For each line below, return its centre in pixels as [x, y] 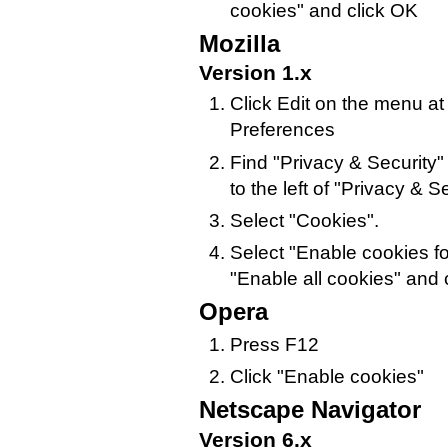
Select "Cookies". [304, 220]
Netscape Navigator [310, 409]
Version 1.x [256, 73]
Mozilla [240, 43]
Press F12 [274, 344]
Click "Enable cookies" [326, 376]
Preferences [282, 130]
